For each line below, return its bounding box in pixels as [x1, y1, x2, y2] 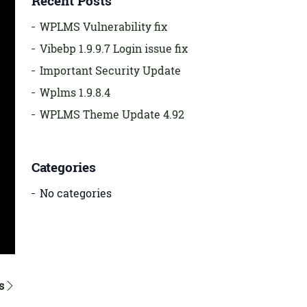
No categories [40, 185, 112, 201]
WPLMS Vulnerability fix [40, 19, 167, 34]
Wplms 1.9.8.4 [40, 84, 110, 100]
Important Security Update [40, 62, 181, 78]
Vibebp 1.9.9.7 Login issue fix [40, 40, 188, 56]
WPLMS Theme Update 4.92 [40, 106, 184, 122]
